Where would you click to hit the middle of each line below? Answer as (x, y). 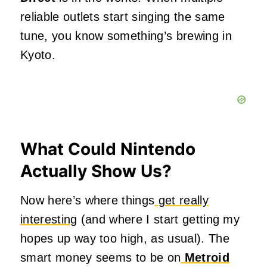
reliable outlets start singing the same (123, 17)
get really (181, 201)
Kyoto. (38, 55)
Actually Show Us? (96, 171)
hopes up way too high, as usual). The (125, 239)
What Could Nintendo (108, 149)
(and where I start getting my (159, 220)
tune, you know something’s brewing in (126, 36)
